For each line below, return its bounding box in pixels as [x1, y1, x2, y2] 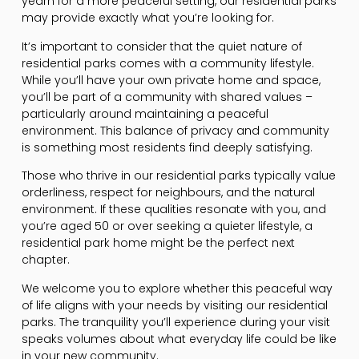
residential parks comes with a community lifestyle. [21, 54, 314, 71]
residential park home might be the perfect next [21, 235, 295, 252]
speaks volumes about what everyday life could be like [21, 330, 337, 347]
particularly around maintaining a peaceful [21, 105, 268, 122]
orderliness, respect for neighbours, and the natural [21, 184, 315, 201]
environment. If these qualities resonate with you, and [21, 201, 326, 218]
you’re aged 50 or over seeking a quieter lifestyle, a [21, 218, 313, 235]
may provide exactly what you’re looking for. [21, 10, 274, 26]
